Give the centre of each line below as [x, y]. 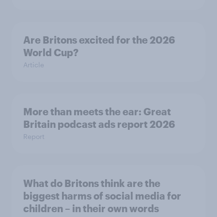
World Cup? [51, 52]
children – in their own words [91, 208]
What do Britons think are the [92, 183]
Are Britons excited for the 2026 [99, 40]
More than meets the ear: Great [83, 111]
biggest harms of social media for [102, 196]
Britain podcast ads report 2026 [99, 124]
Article [34, 65]
